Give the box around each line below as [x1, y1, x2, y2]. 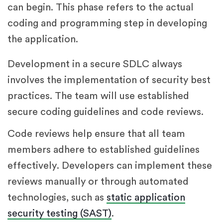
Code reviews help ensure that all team [7, 128, 185, 139]
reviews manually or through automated [7, 176, 189, 187]
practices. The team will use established [7, 91, 189, 101]
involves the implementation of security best [7, 75, 211, 85]
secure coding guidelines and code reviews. [7, 107, 204, 117]
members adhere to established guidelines [7, 144, 200, 155]
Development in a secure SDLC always [7, 59, 182, 69]
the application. [7, 34, 78, 44]
